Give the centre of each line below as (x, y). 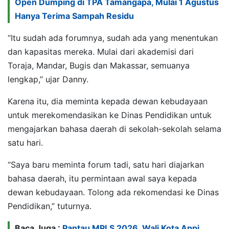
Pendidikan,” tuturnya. (50, 206)
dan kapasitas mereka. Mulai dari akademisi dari (101, 51)
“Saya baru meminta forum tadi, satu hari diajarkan (106, 164)
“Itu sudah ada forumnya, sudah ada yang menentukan (113, 38)
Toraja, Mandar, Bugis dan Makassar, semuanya (99, 65)
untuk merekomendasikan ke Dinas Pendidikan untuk (110, 115)
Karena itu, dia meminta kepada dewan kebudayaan (108, 101)
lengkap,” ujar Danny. (48, 79)
